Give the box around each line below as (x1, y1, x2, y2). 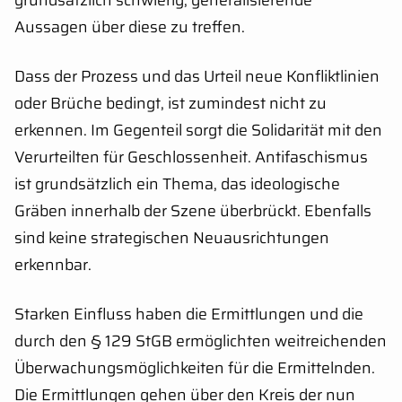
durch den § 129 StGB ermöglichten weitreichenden (14, 328, 387, 354)
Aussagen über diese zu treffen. (14, 13, 245, 39)
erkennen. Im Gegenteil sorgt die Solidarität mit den (14, 117, 382, 143)
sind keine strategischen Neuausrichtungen (14, 224, 329, 250)
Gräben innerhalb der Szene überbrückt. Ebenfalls (14, 197, 371, 223)
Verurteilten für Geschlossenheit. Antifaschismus (14, 144, 368, 170)
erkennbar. (14, 251, 92, 277)
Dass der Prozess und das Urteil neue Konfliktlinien (14, 63, 380, 89)
